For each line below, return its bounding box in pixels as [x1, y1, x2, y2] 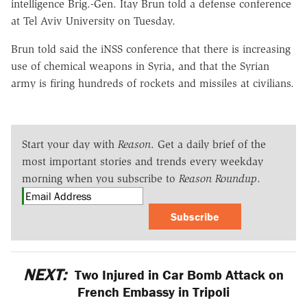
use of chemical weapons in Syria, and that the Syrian [11, 59, 269, 73]
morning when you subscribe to [22, 171, 179, 185]
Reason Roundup [179, 171, 257, 185]
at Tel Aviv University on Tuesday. [11, 14, 175, 27]
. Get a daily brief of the [151, 137, 266, 151]
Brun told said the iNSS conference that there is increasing [11, 42, 291, 56]
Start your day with [22, 137, 118, 151]
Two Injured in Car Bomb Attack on [71, 265, 284, 283]
